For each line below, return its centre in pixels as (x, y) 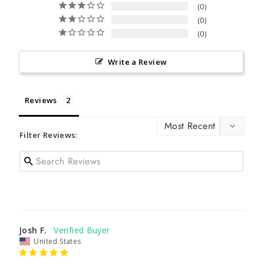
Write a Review (137, 62)
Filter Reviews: (48, 135)
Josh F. (33, 230)
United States (57, 241)
